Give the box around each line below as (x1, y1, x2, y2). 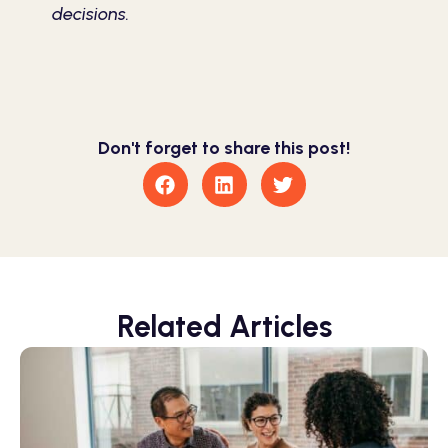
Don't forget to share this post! (98, 137, 350, 160)
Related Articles (116, 308, 332, 346)
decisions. (52, 2, 129, 25)
